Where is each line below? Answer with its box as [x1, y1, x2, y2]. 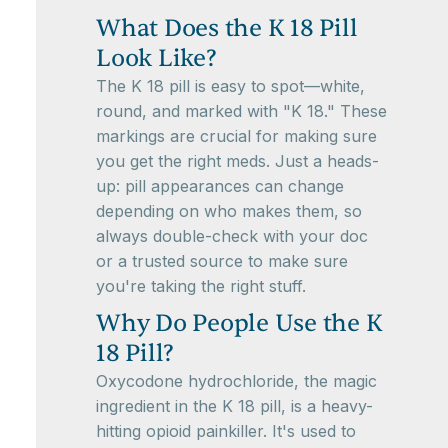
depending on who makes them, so [96, 201, 362, 221]
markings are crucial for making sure [96, 126, 377, 146]
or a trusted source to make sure [96, 251, 348, 271]
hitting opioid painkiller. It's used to [96, 421, 356, 441]
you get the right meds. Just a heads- [96, 151, 379, 171]
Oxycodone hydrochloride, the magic [96, 371, 377, 391]
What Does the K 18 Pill [96, 13, 358, 44]
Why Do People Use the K [96, 308, 383, 339]
